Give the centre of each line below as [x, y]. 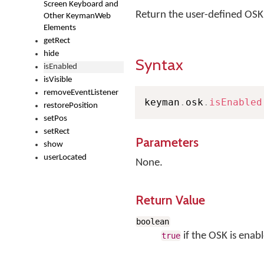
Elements [60, 28]
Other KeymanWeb [77, 16]
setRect [57, 132]
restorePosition [71, 106]
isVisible [58, 80]
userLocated [65, 158]
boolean [153, 222]
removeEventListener [81, 93]
